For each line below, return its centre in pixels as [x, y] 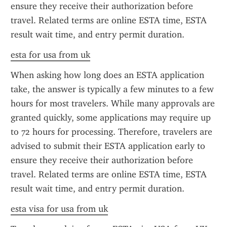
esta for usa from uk [50, 55]
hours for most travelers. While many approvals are [113, 103]
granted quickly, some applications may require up [111, 118]
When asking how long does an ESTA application [107, 75]
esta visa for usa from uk [59, 209]
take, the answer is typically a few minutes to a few [112, 89]
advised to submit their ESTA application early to [108, 146]
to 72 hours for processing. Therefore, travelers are [111, 132]
